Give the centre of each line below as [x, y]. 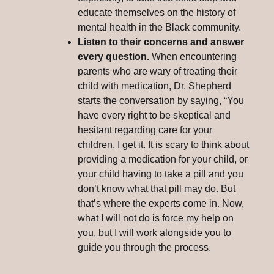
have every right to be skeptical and [154, 115]
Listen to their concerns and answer [161, 42]
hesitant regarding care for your [145, 130]
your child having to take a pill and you [161, 174]
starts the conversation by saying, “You [161, 100]
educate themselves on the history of [157, 12]
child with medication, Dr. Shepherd [154, 86]
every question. [115, 56]
